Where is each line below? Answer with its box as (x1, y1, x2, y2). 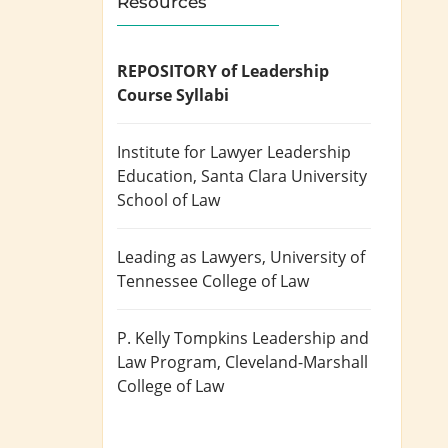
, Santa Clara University (193, 165, 368, 188)
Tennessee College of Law (117, 270, 310, 293)
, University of (262, 246, 366, 269)
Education (117, 165, 194, 188)
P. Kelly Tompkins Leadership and (117, 327, 370, 350)
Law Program (117, 351, 218, 374)
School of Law (117, 189, 221, 212)
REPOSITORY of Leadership (117, 60, 330, 83)
